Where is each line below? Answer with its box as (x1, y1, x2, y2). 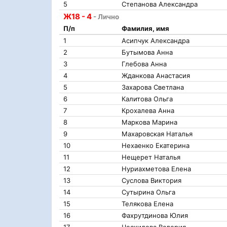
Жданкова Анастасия (122, 71, 190, 80)
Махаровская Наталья (122, 130, 193, 138)
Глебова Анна (122, 60, 167, 68)
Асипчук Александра (122, 36, 190, 45)
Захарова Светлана (122, 83, 184, 91)
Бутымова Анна (122, 48, 173, 56)
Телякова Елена (122, 200, 173, 208)
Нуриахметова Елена (122, 165, 191, 173)
